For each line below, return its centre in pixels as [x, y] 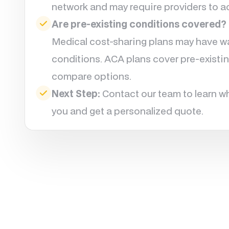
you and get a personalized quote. [128, 111]
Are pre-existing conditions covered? [139, 24]
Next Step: [76, 93]
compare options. [92, 76]
